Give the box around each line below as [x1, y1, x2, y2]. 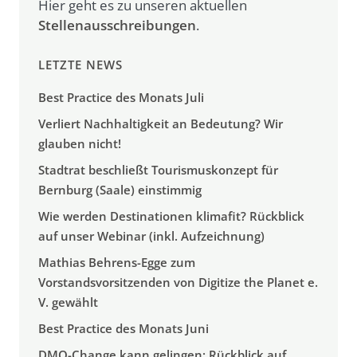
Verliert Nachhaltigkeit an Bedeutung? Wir [38, 116, 283, 132]
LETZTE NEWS [38, 57, 123, 73]
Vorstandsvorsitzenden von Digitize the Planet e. [38, 274, 318, 291]
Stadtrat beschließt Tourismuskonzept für [38, 162, 278, 178]
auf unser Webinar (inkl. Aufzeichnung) [38, 228, 265, 245]
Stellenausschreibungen [38, 15, 196, 34]
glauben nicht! [38, 135, 121, 152]
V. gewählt [38, 294, 98, 311]
